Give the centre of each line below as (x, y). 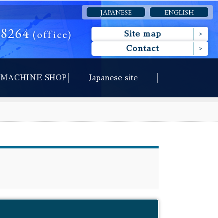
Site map (143, 34)
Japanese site (113, 78)
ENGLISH (179, 12)
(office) (51, 34)
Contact (143, 49)
